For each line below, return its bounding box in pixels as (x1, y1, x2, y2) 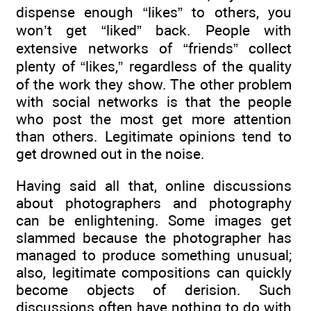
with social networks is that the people (16, 92, 292, 110)
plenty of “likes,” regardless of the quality (16, 57, 292, 75)
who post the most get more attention (16, 110, 292, 128)
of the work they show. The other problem (16, 75, 292, 93)
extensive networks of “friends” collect (16, 39, 292, 57)
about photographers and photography (16, 194, 292, 212)
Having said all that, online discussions (16, 176, 292, 194)
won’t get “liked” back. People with (16, 21, 292, 39)
